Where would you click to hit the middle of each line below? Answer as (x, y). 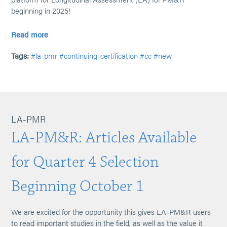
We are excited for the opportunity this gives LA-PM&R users (111, 212)
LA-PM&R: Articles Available (104, 138)
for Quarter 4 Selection (85, 162)
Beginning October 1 (78, 186)
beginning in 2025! (41, 10)
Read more (30, 34)
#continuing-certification (99, 55)
